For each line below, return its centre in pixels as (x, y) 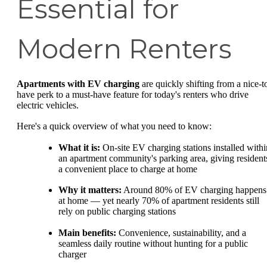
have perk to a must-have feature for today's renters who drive (133, 94)
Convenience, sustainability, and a (181, 232)
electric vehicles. (48, 105)
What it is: (79, 147)
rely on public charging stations (117, 212)
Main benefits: (87, 232)
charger (72, 254)
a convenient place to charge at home (128, 169)
